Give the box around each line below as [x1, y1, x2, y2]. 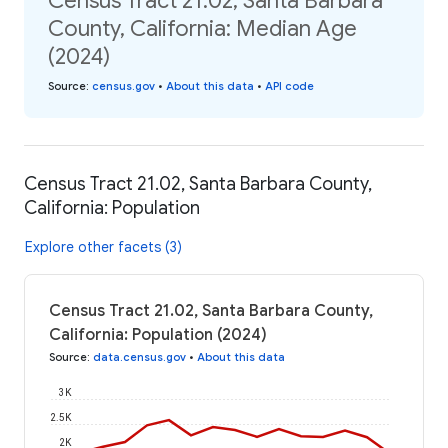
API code [265, 79, 314, 94]
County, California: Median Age [48, 15, 357, 43]
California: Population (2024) [49, 324, 267, 345]
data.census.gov [93, 349, 186, 364]
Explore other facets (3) [25, 237, 182, 256]
